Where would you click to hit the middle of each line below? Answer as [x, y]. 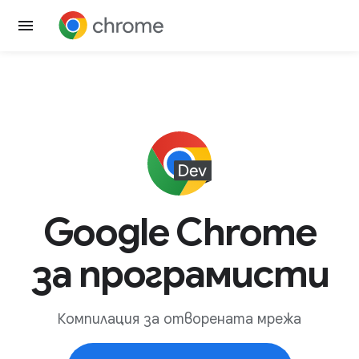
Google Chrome [179, 232]
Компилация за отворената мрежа [179, 319]
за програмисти [179, 274]
